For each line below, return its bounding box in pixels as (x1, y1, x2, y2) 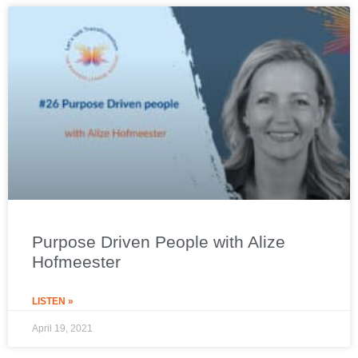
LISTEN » (32, 295, 74, 307)
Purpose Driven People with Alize (32, 232, 285, 251)
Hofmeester (32, 252, 121, 271)
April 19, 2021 (32, 322, 93, 334)
